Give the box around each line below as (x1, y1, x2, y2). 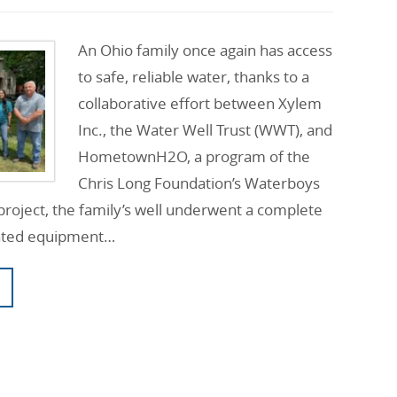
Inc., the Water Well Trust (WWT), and (78, 120, 332, 141)
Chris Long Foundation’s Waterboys (78, 173, 320, 194)
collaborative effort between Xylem (78, 93, 322, 114)
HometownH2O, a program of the (78, 146, 310, 167)
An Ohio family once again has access (78, 40, 332, 61)
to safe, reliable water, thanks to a (78, 66, 309, 88)
